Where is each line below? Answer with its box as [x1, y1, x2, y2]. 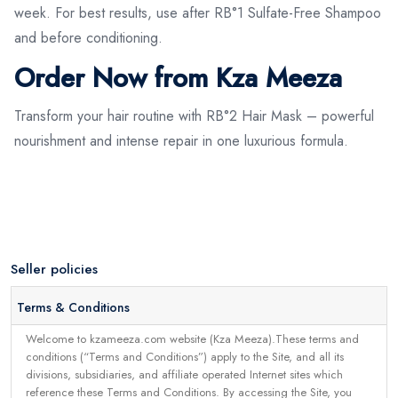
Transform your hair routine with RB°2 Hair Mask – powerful [14, 105, 374, 126]
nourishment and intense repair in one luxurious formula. [14, 130, 348, 151]
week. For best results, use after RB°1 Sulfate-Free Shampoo [14, 2, 381, 23]
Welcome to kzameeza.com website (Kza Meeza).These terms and [26, 330, 359, 347]
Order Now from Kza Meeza [14, 58, 342, 97]
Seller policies [11, 259, 98, 279]
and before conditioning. [14, 27, 163, 48]
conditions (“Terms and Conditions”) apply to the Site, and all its [26, 348, 344, 365]
